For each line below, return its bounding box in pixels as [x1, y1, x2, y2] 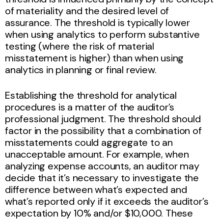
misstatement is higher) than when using [5, 51, 184, 64]
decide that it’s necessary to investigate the [5, 171, 199, 184]
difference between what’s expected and [5, 183, 187, 196]
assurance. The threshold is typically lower [5, 16, 190, 29]
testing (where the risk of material [5, 39, 154, 53]
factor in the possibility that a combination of [5, 124, 202, 137]
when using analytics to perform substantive [5, 27, 200, 41]
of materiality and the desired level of [5, 4, 169, 17]
